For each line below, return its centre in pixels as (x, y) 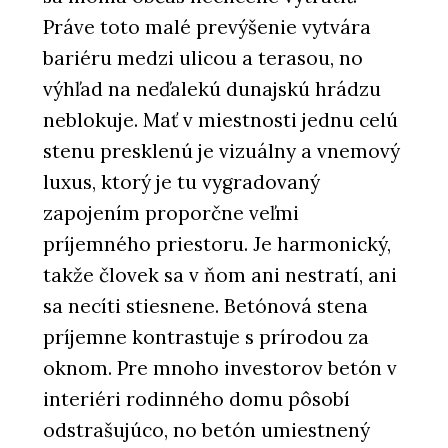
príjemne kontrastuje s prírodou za (206, 337)
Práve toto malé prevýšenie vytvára (207, 27)
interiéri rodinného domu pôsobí (196, 399)
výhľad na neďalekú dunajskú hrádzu (212, 89)
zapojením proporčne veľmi (171, 213)
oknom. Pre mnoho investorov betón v (220, 368)
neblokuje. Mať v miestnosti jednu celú (220, 120)
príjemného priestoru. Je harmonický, (217, 244)
